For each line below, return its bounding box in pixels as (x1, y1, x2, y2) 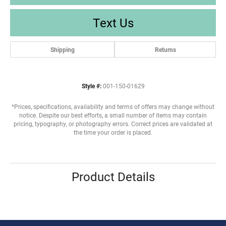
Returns (154, 45, 176, 53)
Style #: (81, 82, 101, 90)
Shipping (50, 45, 75, 53)
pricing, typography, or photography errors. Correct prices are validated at (14, 120, 212, 128)
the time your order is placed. (74, 128, 152, 136)
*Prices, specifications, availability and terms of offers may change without (12, 102, 214, 110)
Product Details (71, 168, 155, 185)
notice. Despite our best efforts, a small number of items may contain (19, 111, 207, 119)
